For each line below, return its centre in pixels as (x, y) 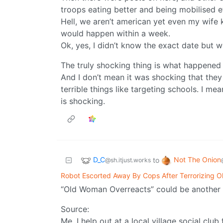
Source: (75, 209)
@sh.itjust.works (128, 160)
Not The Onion (197, 160)
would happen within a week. (115, 34)
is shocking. (83, 101)
